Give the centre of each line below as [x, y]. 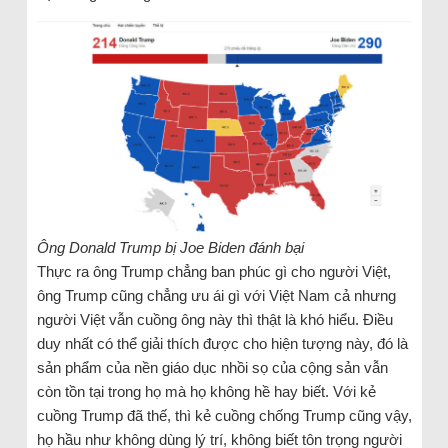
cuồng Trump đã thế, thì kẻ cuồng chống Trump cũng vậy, [224, 416]
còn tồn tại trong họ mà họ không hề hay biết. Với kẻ [206, 392]
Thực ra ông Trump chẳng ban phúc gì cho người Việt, [213, 272]
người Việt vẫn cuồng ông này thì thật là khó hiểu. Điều [214, 320]
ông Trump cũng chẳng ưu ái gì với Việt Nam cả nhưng [216, 296]
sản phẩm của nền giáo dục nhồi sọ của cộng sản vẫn [212, 368]
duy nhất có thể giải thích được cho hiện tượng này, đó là [222, 344]
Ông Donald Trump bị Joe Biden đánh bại [170, 248]
